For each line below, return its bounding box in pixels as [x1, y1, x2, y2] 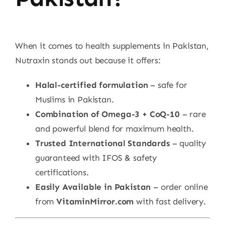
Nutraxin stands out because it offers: [15, 55, 161, 66]
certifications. [35, 167, 89, 178]
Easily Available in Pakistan [35, 182, 151, 192]
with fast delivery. [134, 196, 206, 207]
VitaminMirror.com [56, 196, 134, 207]
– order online [151, 182, 208, 192]
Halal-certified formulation [35, 80, 148, 90]
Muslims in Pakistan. [35, 94, 114, 105]
